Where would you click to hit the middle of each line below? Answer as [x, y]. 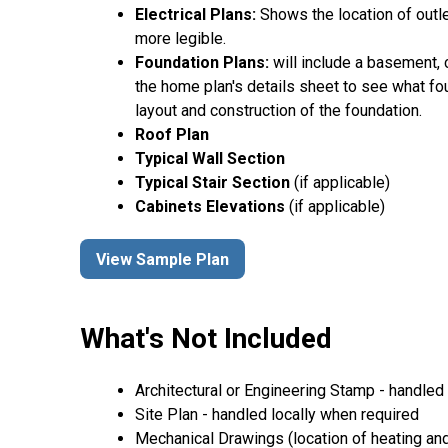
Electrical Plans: [195, 15]
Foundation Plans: [202, 63]
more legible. [180, 39]
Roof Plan [172, 135]
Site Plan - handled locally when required [277, 414]
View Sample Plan [162, 259]
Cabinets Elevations [212, 207]
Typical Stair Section [214, 183]
